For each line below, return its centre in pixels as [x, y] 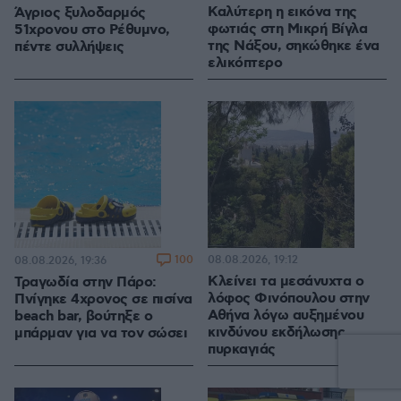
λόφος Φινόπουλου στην [289, 299]
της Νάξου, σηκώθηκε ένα [294, 47]
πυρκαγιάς [242, 350]
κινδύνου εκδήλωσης [276, 333]
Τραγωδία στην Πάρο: [85, 283]
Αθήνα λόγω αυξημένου [286, 316]
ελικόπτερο [245, 64]
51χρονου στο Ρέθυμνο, [92, 30]
